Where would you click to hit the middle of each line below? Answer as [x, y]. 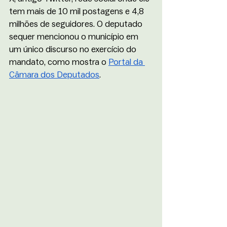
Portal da [127, 62]
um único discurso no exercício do [74, 49]
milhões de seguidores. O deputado [77, 24]
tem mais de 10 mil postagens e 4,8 [78, 11]
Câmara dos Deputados [54, 75]
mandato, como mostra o [59, 62]
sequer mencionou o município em [75, 37]
